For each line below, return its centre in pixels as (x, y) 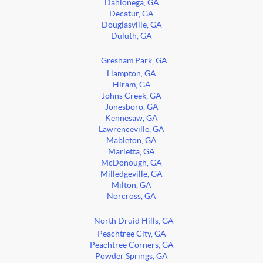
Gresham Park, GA (134, 61)
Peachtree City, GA (131, 234)
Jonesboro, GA (131, 107)
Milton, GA (131, 186)
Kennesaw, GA (131, 119)
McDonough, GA (131, 163)
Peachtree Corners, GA (131, 245)
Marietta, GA (131, 152)
